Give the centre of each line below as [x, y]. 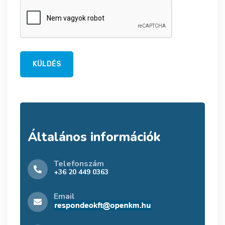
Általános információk [94, 137]
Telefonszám [79, 163]
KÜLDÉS [47, 64]
